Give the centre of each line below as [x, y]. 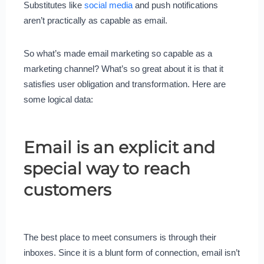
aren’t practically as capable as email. [95, 20]
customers [67, 189]
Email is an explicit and [119, 147]
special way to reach [107, 168]
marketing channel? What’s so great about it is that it [123, 68]
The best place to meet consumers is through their [120, 237]
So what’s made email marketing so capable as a [118, 53]
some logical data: [58, 99]
